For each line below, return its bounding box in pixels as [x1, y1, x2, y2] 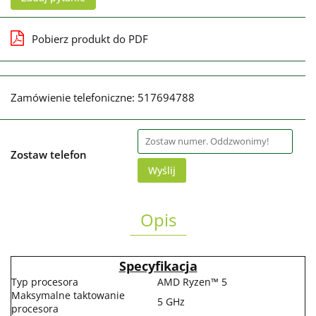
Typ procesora [11, 274, 78, 288]
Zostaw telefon [11, 147, 87, 162]
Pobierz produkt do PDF [32, 31, 148, 46]
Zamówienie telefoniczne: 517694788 [11, 90, 195, 104]
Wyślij [148, 163, 176, 177]
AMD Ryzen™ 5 [157, 274, 227, 288]
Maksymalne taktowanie [11, 288, 125, 302]
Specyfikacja [119, 257, 197, 274]
